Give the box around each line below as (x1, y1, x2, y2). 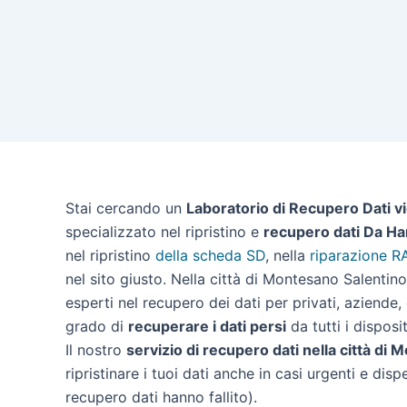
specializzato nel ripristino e (65, 223, 263, 241)
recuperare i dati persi (128, 317, 286, 335)
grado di (65, 317, 128, 335)
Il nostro (65, 341, 126, 359)
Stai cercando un (65, 199, 186, 217)
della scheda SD (155, 246, 265, 264)
